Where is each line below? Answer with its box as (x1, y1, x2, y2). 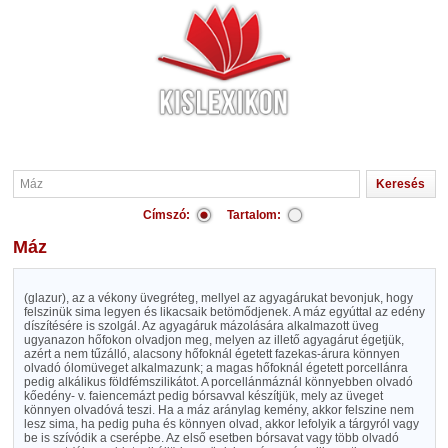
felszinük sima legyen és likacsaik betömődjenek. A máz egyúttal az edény (23, 305, 425, 319)
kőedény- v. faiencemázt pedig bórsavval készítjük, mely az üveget (23, 389, 383, 403)
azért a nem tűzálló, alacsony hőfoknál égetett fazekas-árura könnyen (23, 347, 400, 361)
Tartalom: (227, 208, 281, 222)
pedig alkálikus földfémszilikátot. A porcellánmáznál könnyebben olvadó (23, 375, 413, 389)
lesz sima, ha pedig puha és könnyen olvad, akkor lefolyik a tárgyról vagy (23, 417, 419, 431)
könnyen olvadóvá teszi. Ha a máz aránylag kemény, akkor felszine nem (23, 403, 414, 417)
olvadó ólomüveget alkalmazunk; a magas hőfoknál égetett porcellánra (23, 361, 408, 375)
